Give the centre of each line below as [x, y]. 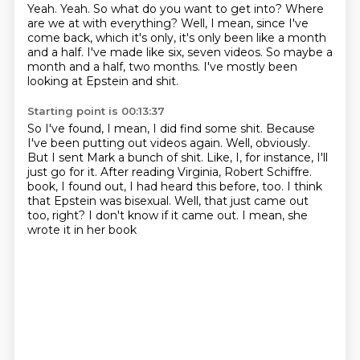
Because [290, 129]
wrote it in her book [82, 230]
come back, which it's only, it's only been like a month [176, 38]
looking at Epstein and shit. [102, 81]
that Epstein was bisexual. [100, 201]
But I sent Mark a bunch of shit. [117, 157]
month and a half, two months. [115, 67]
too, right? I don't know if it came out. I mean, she [167, 215]
